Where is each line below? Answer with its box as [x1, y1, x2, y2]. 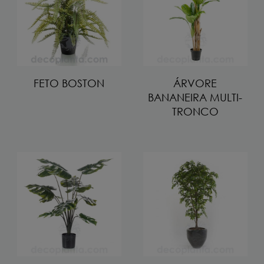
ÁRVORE [173, 76, 217, 90]
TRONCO [171, 104, 219, 118]
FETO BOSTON [34, 76, 104, 90]
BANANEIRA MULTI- [148, 90, 242, 104]
